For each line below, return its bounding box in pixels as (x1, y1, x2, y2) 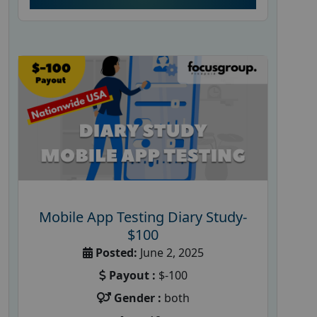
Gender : (113, 289, 161, 306)
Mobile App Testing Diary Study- (39, 207, 247, 226)
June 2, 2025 (137, 244, 204, 260)
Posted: (95, 244, 137, 260)
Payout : (108, 267, 156, 283)
